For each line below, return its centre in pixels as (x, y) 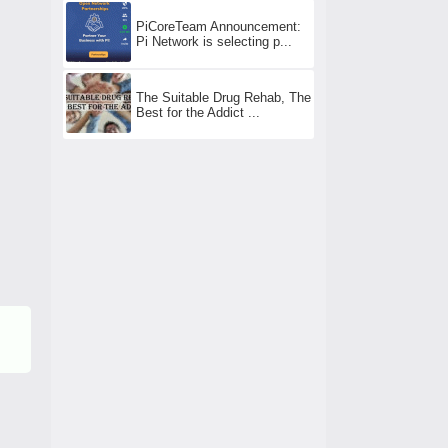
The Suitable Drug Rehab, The (223, 97)
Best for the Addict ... (198, 112)
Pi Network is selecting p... (214, 41)
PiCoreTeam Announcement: (218, 26)
